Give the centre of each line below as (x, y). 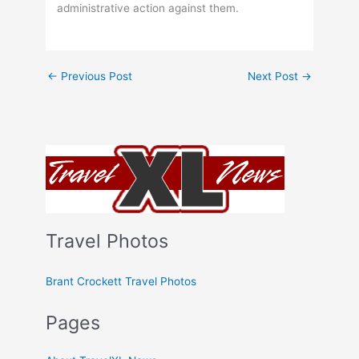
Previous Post (95, 76)
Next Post (274, 76)
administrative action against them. (148, 8)
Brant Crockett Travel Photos (121, 281)
